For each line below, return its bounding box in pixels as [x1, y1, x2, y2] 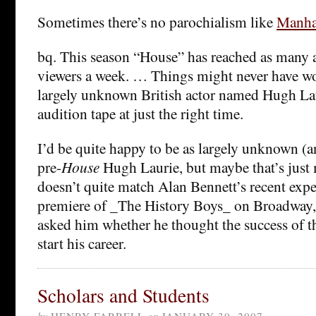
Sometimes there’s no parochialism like [37, 11, 276, 32]
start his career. [37, 232, 126, 253]
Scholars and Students [37, 281, 209, 308]
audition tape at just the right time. [37, 102, 243, 123]
